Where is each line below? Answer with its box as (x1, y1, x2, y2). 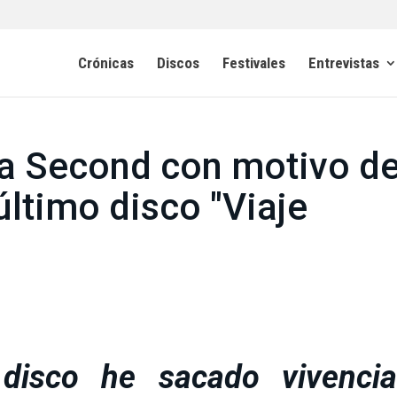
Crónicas (78, 53, 134, 72)
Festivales (222, 53, 285, 72)
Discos (157, 53, 199, 72)
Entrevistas (308, 53, 379, 72)
